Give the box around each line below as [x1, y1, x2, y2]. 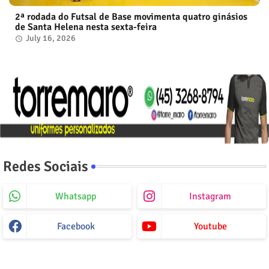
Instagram [189, 190, 231, 202]
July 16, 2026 [26, 32, 76, 43]
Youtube [193, 220, 227, 232]
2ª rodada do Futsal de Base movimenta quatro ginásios [15, 10, 247, 23]
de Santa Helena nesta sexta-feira [15, 20, 157, 33]
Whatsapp [55, 190, 96, 202]
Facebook [56, 220, 95, 232]
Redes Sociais [3, 157, 88, 175]
